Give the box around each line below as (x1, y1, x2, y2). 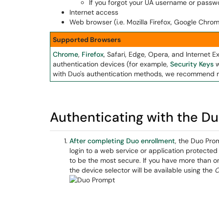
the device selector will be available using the (69, 166, 215, 175)
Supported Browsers (53, 35, 121, 44)
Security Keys (170, 60, 214, 68)
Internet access (69, 8, 118, 17)
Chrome (53, 50, 78, 59)
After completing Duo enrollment (69, 136, 175, 145)
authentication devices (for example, (53, 60, 170, 68)
